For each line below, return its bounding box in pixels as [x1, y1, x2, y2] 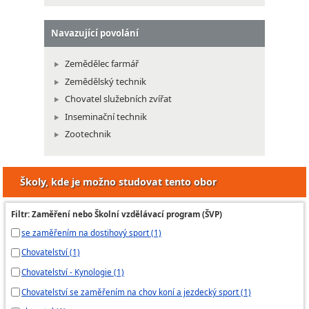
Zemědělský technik [65, 74, 146, 88]
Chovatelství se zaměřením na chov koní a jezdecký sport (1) [21, 286, 251, 297]
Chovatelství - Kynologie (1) [21, 266, 124, 278]
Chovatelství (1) [21, 246, 80, 258]
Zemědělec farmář [65, 57, 139, 70]
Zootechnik [65, 128, 111, 141]
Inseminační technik [65, 110, 147, 123]
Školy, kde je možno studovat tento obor [20, 175, 217, 188]
